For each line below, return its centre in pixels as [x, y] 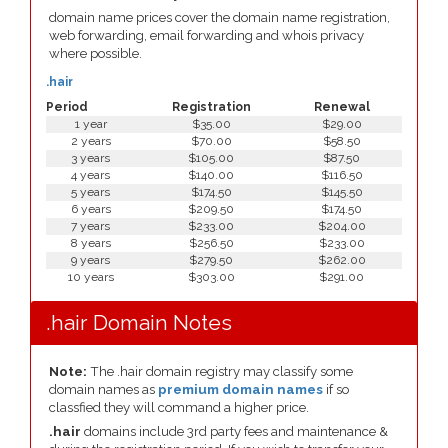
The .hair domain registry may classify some [220, 371]
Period [67, 107]
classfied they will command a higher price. [179, 407]
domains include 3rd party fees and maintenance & [234, 431]
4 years [90, 175]
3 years [90, 158]
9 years [90, 260]
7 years [90, 226]
